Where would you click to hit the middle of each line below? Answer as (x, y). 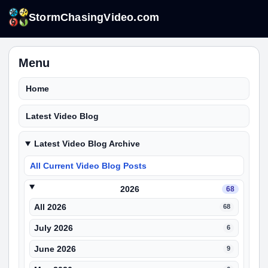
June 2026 (55, 249)
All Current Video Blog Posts (88, 166)
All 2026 (50, 207)
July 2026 (54, 228)
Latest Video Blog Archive (87, 144)
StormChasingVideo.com (94, 17)
